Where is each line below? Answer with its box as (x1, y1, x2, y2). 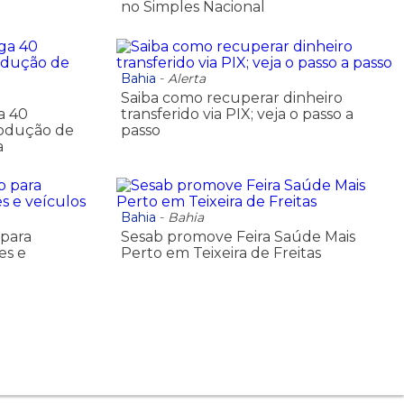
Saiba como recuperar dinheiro (120, 88, 343, 106)
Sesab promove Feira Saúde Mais (120, 228, 355, 246)
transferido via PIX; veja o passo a (120, 105, 353, 123)
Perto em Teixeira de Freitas (120, 244, 321, 262)
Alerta (167, 69, 206, 87)
